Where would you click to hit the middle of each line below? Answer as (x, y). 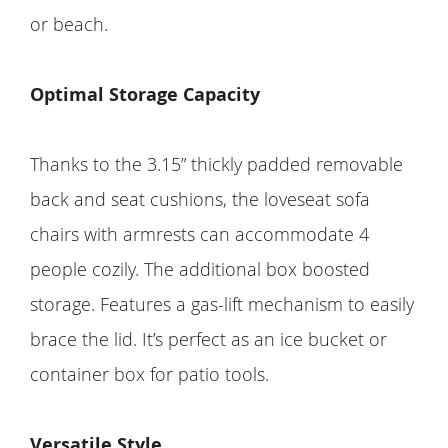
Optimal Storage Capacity (145, 94)
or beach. (69, 23)
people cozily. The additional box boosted (200, 268)
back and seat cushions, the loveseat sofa (200, 198)
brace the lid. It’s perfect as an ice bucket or (208, 338)
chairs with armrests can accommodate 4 (199, 233)
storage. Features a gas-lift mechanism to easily (222, 303)
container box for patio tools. (149, 373)
